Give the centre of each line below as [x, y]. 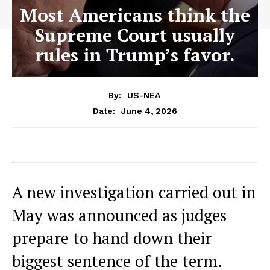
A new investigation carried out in [134, 192]
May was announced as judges [119, 215]
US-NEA [143, 95]
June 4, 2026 [149, 111]
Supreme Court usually [135, 35]
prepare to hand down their [112, 238]
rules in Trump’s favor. [135, 55]
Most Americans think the [135, 15]
